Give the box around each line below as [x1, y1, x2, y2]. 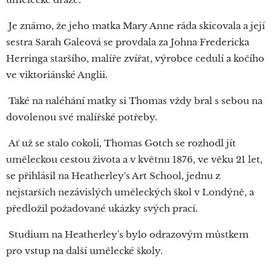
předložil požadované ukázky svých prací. [6, 202, 200, 214]
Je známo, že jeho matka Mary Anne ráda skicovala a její [6, 19, 265, 31]
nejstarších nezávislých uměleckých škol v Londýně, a [6, 186, 254, 198]
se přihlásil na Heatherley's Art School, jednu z [6, 169, 220, 181]
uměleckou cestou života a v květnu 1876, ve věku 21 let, [6, 153, 263, 165]
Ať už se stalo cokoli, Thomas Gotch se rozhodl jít [6, 137, 236, 149]
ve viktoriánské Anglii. [6, 68, 110, 80]
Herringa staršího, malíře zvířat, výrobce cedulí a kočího [6, 52, 264, 64]
